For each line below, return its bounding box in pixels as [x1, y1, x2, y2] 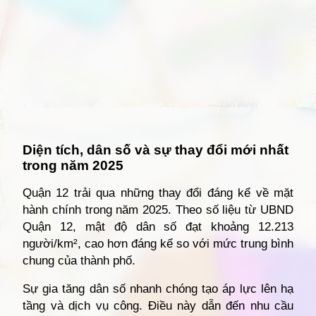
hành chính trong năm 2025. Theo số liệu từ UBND [23, 203, 293, 217]
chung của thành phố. [23, 254, 135, 268]
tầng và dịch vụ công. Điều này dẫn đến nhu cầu [23, 299, 293, 313]
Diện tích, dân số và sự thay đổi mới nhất [23, 142, 288, 158]
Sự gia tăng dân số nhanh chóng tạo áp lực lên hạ [23, 282, 293, 296]
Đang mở [39, 121, 82, 133]
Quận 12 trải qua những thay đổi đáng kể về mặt [23, 186, 293, 200]
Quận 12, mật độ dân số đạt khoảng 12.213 [23, 220, 293, 234]
